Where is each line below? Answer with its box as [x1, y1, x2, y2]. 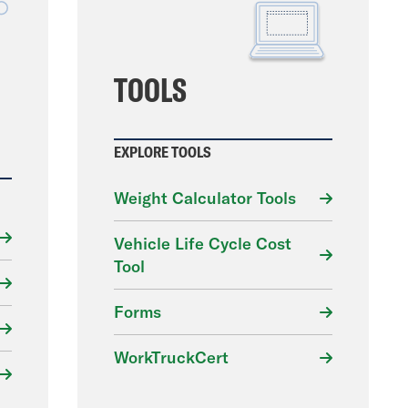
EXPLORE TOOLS [114, 143, 212, 161]
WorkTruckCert [114, 347, 229, 368]
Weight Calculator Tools [114, 188, 297, 209]
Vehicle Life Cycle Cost [114, 233, 292, 254]
